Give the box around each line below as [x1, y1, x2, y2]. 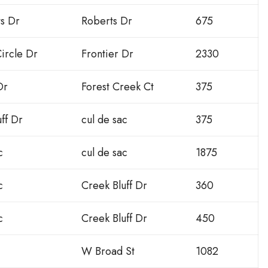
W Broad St [81, 243, 135, 260]
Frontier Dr [81, 46, 133, 62]
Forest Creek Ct [81, 79, 154, 95]
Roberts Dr [81, 13, 132, 29]
